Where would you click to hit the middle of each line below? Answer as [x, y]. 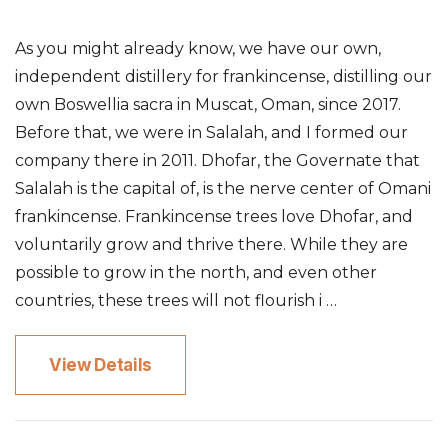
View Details [100, 364]
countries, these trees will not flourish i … [176, 300]
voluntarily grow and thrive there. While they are [211, 244]
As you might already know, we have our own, [198, 48]
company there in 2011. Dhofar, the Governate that [217, 160]
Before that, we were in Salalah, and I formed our [211, 132]
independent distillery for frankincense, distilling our [223, 76]
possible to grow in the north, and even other [196, 272]
